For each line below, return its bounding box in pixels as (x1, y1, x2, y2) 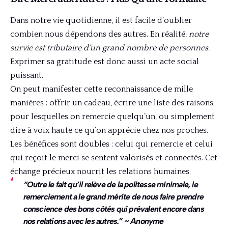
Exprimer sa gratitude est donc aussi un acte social (10, 56, 199, 66)
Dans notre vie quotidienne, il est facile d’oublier (10, 15, 192, 25)
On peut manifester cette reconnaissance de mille (10, 84, 193, 94)
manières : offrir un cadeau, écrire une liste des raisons (10, 98, 213, 107)
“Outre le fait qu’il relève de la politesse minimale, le (23, 179, 198, 189)
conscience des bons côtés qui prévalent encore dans (23, 204, 204, 214)
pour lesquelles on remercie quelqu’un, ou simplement (10, 111, 215, 121)
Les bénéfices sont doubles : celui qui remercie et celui (10, 139, 213, 149)
